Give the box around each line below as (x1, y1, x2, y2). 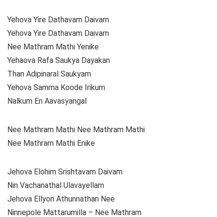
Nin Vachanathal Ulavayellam (7, 181, 104, 190)
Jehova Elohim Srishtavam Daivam (7, 167, 123, 177)
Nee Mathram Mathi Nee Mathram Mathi (7, 125, 145, 135)
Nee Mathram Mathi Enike (7, 139, 95, 148)
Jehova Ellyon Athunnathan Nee (7, 194, 115, 204)
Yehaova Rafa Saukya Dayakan (7, 56, 110, 65)
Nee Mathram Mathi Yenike (7, 42, 99, 52)
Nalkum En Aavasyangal (7, 96, 87, 106)
